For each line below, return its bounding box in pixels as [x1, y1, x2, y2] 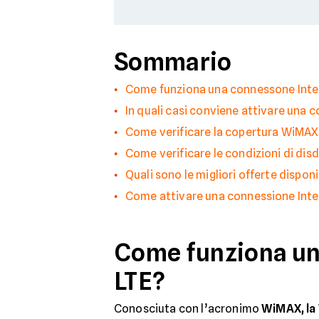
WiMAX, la [261, 301, 316, 315]
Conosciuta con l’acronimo [114, 301, 262, 315]
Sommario [114, 46, 232, 76]
